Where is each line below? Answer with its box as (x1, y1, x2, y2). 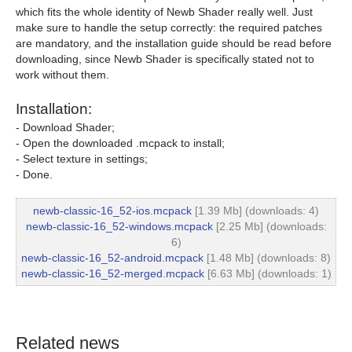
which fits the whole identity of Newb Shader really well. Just (16, 5, 313, 18)
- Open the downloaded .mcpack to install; (16, 137, 225, 149)
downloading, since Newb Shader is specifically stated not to (16, 53, 314, 65)
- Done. (16, 168, 53, 181)
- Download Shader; (16, 121, 115, 134)
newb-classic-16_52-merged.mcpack (20, 267, 204, 280)
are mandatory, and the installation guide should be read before (16, 37, 332, 49)
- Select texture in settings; (16, 152, 148, 165)
